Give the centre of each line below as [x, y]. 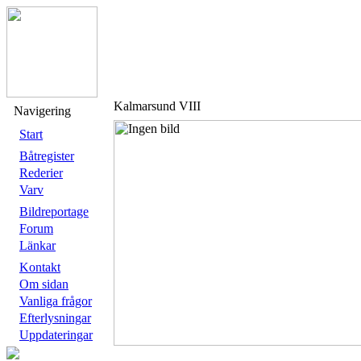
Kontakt [40, 267]
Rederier [41, 173]
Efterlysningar [55, 318]
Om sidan [44, 284]
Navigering [42, 111]
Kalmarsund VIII [157, 106]
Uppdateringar [56, 335]
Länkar [37, 245]
